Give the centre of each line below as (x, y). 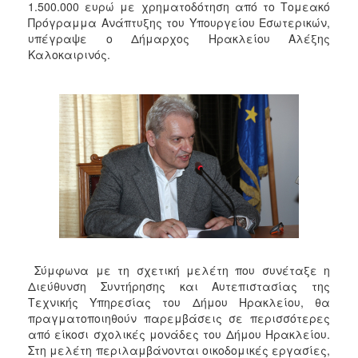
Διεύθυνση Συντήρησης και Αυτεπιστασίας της (179, 286)
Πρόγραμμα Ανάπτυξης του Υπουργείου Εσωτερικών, (179, 22)
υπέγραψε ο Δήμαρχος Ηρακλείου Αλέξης (179, 38)
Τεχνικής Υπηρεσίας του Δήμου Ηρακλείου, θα (179, 302)
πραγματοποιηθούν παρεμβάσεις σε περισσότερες (179, 318)
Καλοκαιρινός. (69, 54)
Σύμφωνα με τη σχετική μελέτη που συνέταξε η (179, 270)
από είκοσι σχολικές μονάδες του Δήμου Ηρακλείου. (179, 334)
